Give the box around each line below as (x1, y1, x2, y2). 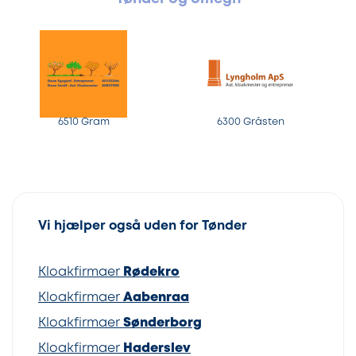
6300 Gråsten (216, 117, 284, 126)
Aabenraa (123, 291, 189, 304)
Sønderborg (123, 316, 202, 329)
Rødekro (123, 265, 180, 278)
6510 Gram (57, 117, 110, 126)
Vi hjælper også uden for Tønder (38, 219, 247, 232)
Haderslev (123, 342, 191, 354)
